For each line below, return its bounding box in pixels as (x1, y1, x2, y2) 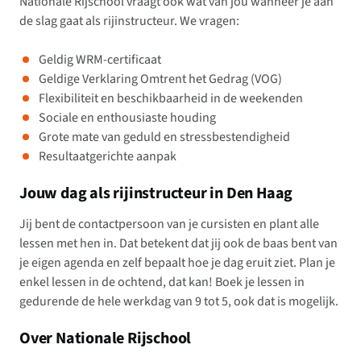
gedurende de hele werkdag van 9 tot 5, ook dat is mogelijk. (19, 293, 338, 310)
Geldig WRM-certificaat (39, 51, 161, 68)
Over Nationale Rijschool (19, 327, 192, 350)
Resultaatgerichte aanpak (39, 147, 176, 165)
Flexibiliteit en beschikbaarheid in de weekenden (39, 89, 303, 107)
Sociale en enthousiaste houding (39, 109, 216, 127)
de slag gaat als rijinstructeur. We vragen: (19, 12, 239, 30)
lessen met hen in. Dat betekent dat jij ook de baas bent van (19, 234, 338, 252)
